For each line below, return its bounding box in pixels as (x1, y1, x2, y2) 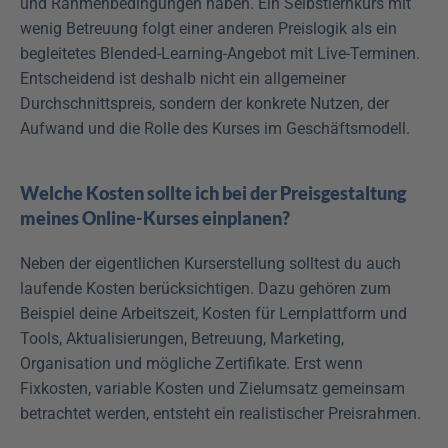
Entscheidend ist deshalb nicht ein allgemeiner (20, 68, 346, 88)
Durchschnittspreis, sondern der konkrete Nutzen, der (20, 93, 389, 113)
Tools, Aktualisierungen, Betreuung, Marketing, (20, 328, 344, 348)
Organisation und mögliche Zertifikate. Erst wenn (20, 353, 363, 373)
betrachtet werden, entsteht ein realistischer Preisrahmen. (20, 403, 421, 423)
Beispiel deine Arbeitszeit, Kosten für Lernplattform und (20, 303, 407, 323)
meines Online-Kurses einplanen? (20, 206, 290, 229)
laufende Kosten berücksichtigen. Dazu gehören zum (20, 278, 391, 298)
